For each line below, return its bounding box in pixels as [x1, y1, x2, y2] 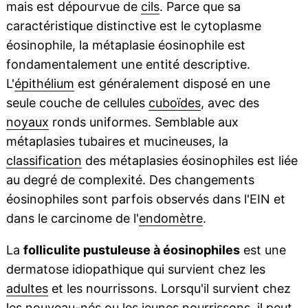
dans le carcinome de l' [5, 211, 139, 226]
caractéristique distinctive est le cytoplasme [5, 19, 261, 34]
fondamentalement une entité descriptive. [5, 57, 250, 72]
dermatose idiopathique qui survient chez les [5, 262, 265, 277]
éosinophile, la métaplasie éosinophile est [5, 38, 245, 53]
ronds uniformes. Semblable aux [48, 115, 239, 130]
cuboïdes [148, 96, 201, 111]
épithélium [14, 76, 74, 91]
